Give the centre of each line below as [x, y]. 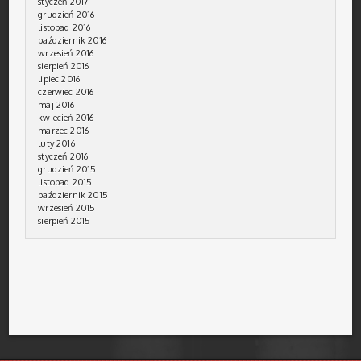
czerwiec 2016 [66, 91]
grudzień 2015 [67, 169]
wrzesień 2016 [66, 53]
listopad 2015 [65, 182]
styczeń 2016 [63, 156]
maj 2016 [56, 104]
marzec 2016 [64, 130]
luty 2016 [56, 143]
